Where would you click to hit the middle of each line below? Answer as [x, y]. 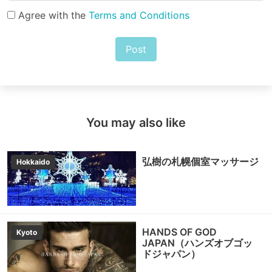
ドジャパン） [171, 253]
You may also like [136, 122]
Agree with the [53, 15]
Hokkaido [33, 161]
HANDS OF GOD [179, 232]
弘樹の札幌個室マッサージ [200, 161]
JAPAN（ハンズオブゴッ [197, 243]
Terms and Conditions [139, 15]
